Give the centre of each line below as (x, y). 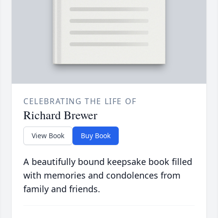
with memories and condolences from (102, 175)
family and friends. (62, 189)
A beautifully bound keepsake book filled (108, 162)
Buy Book (96, 136)
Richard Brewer (60, 115)
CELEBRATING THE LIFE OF (80, 101)
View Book (48, 136)
